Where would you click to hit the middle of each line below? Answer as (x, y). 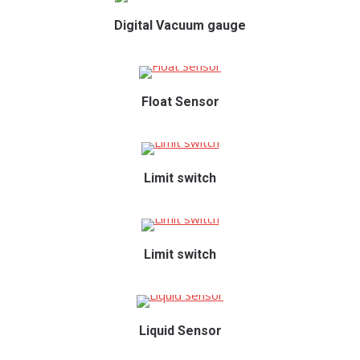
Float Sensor (180, 102)
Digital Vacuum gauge (180, 25)
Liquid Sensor (180, 331)
